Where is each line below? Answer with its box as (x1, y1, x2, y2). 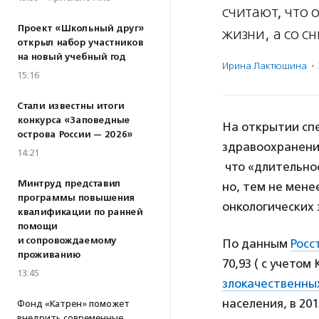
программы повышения (17, 192, 134, 204)
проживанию (17, 249, 80, 261)
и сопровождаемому (17, 235, 116, 246)
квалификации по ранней (17, 206, 142, 218)
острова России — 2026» (17, 129, 132, 140)
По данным (222, 236, 291, 251)
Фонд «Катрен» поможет (17, 298, 130, 309)
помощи (17, 221, 57, 232)
